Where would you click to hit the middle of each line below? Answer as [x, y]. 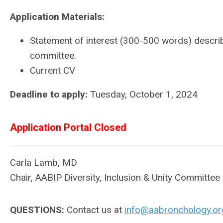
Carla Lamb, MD [44, 163]
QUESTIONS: [37, 210]
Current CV [53, 70]
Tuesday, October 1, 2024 [143, 94]
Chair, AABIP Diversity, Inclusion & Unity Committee [115, 177]
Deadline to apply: [49, 94]
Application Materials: [57, 17]
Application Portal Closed [68, 127]
